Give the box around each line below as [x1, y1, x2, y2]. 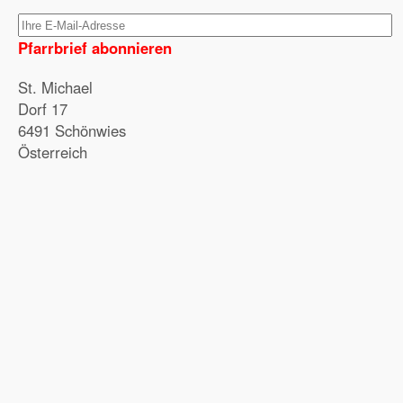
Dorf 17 [18, 98, 67, 120]
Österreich [18, 141, 87, 163]
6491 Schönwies [18, 120, 126, 141]
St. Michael [18, 76, 93, 98]
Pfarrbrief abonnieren [18, 37, 172, 58]
